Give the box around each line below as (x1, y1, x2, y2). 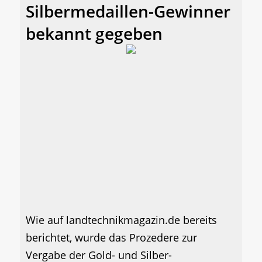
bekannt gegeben (26, 22, 163, 45)
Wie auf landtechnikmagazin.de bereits (26, 213, 217, 227)
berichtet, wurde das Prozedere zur (26, 230, 197, 245)
